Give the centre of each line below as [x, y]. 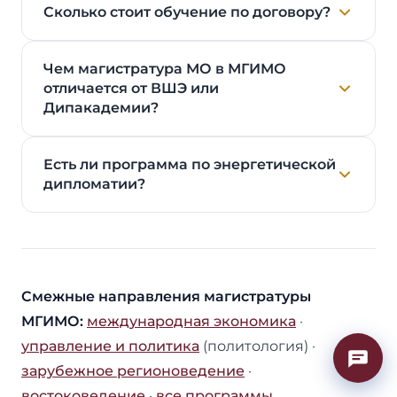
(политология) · [257, 346]
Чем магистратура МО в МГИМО [165, 68]
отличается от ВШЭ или [131, 88]
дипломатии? [94, 183]
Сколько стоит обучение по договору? [187, 12]
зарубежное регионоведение [133, 370]
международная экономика [191, 321]
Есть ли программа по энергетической [190, 164]
